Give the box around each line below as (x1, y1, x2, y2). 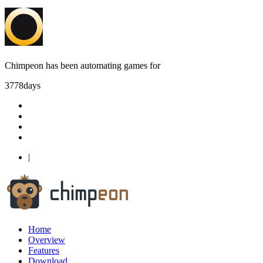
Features (28, 245, 59, 255)
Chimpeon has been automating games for (5, 60, 160, 70)
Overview (28, 235, 65, 245)
